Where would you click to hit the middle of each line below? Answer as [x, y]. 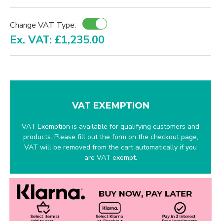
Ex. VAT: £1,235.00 [57, 40]
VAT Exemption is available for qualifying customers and [110, 127]
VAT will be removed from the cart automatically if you [110, 147]
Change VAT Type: [43, 25]
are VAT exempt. [110, 158]
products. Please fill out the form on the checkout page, [110, 137]
